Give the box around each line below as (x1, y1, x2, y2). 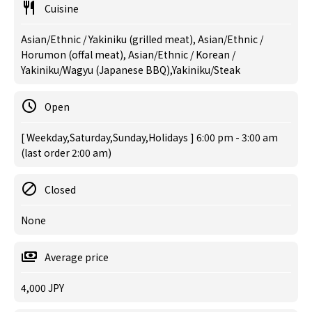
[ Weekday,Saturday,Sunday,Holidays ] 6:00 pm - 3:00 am (21, 130, 278, 144)
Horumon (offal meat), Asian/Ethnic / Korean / (21, 47, 235, 61)
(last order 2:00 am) (21, 146, 111, 159)
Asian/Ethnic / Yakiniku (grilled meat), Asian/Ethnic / (21, 32, 263, 46)
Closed (45, 182, 76, 196)
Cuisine (45, 1, 79, 15)
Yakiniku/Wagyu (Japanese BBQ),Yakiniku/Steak (21, 63, 240, 77)
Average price (45, 250, 109, 264)
